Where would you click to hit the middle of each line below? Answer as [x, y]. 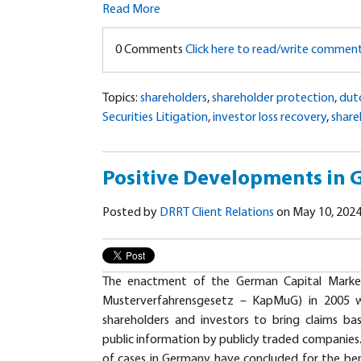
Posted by [131, 213]
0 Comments [150, 50]
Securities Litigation [155, 118]
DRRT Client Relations [217, 213]
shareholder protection [273, 99]
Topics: [121, 99]
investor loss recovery [270, 118]
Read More [131, 10]
